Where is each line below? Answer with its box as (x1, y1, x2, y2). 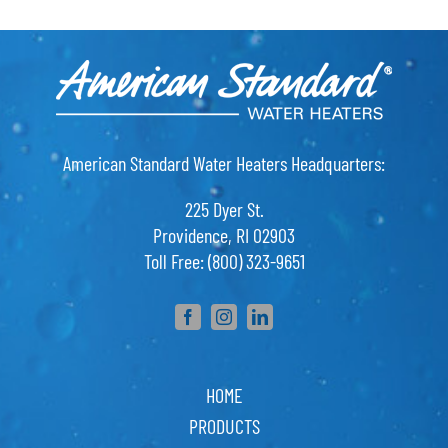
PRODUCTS (188, 414, 260, 439)
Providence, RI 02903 (153, 223, 295, 248)
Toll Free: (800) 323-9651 (143, 249, 305, 274)
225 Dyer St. (184, 197, 264, 222)
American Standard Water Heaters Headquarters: (63, 151, 385, 176)
